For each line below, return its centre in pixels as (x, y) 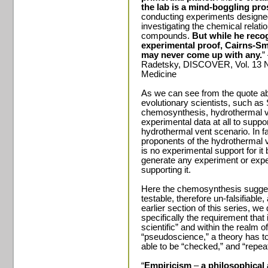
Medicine (159, 74)
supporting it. (166, 170)
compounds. (167, 36)
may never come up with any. (202, 55)
